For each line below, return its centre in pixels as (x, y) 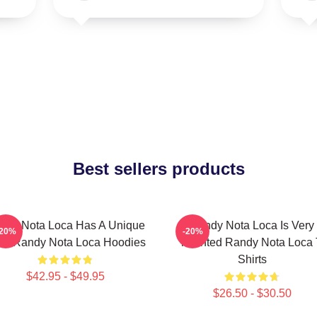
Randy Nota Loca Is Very (252, 225)
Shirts (252, 259)
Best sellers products (158, 169)
